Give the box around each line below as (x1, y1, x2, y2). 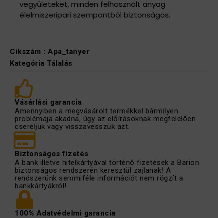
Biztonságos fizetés (15, 149, 89, 159)
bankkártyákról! (15, 182, 67, 191)
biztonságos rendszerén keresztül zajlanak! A (15, 166, 171, 175)
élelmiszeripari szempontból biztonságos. (19, 10, 170, 20)
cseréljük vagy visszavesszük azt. (15, 122, 130, 131)
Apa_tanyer (48, 47, 90, 56)
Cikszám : (10, 47, 48, 56)
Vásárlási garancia (15, 98, 82, 107)
